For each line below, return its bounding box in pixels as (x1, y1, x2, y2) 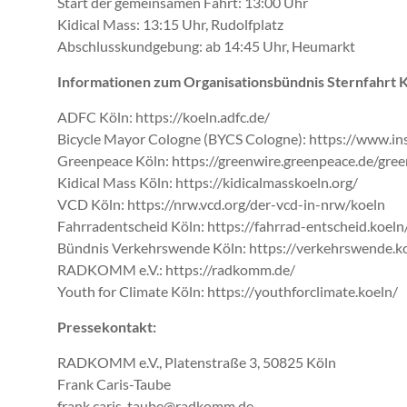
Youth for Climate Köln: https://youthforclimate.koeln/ (57, 283, 398, 301)
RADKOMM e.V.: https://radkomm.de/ (57, 261, 295, 279)
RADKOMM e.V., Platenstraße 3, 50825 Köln (57, 353, 336, 372)
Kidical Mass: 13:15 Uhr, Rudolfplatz (57, 15, 283, 34)
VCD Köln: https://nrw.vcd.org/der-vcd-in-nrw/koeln (57, 195, 385, 213)
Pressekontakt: (57, 318, 156, 336)
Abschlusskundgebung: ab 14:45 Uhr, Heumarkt (57, 37, 355, 55)
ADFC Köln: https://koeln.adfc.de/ (57, 108, 270, 126)
